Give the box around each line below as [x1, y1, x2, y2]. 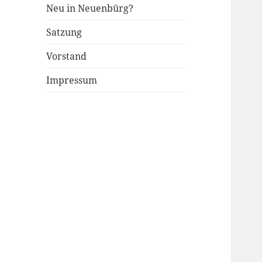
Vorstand [46, 50, 87, 63]
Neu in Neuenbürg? [46, 2, 134, 15]
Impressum [46, 74, 98, 87]
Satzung [46, 26, 82, 39]
